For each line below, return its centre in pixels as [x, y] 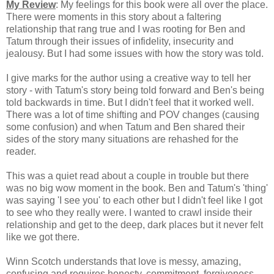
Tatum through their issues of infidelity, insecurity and [120, 41]
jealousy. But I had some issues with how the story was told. [135, 53]
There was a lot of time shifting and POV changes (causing [133, 114]
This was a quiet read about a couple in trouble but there [128, 176]
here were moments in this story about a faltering [117, 17]
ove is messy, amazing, [191, 261]
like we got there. [45, 237]
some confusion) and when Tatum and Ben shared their [125, 127]
